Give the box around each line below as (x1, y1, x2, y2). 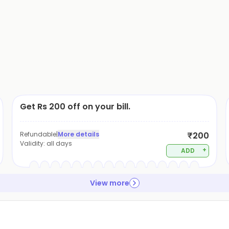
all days (46, 139, 72, 148)
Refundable (19, 130, 56, 139)
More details (57, 130, 99, 139)
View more (89, 178, 129, 188)
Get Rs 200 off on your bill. (19, 101, 130, 112)
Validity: (19, 139, 47, 148)
